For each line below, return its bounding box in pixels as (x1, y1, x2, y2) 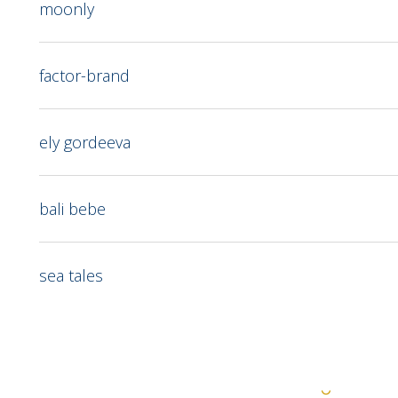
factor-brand (39, 65, 130, 86)
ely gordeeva (39, 131, 131, 153)
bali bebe (39, 198, 106, 219)
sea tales (39, 265, 103, 286)
